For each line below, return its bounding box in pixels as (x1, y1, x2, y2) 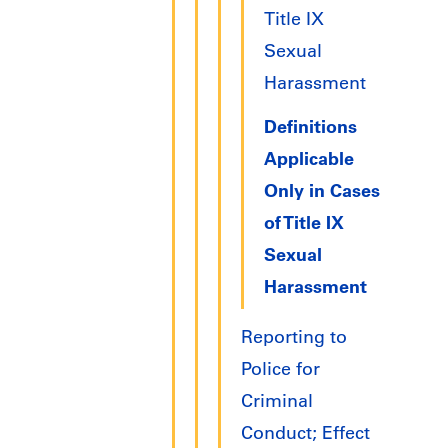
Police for (241, 358, 320, 381)
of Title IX (264, 211, 344, 235)
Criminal (241, 390, 313, 413)
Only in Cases (264, 179, 380, 203)
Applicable (264, 147, 354, 171)
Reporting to (241, 326, 347, 349)
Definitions (264, 115, 357, 139)
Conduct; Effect (241, 422, 370, 445)
